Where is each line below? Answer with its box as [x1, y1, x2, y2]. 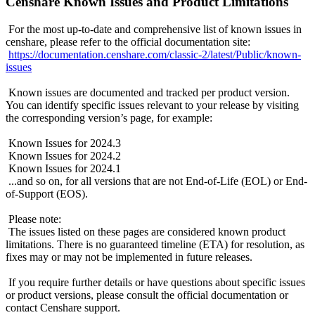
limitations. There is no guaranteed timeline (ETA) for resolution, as [6, 238, 304, 250]
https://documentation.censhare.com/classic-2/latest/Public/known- [8, 48, 301, 60]
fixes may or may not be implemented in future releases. [6, 250, 252, 263]
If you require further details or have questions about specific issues [6, 276, 305, 288]
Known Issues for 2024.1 [6, 162, 121, 174]
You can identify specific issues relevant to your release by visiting [6, 98, 299, 111]
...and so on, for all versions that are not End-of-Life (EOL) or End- [6, 174, 307, 187]
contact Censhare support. [6, 301, 120, 314]
